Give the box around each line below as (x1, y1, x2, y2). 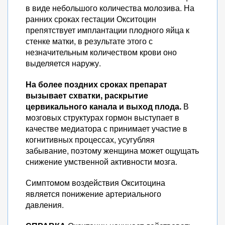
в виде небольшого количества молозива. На (26, 2, 194, 14)
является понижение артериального (26, 188, 161, 199)
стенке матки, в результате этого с (26, 35, 153, 47)
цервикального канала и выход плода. (26, 100, 181, 112)
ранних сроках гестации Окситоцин (26, 13, 156, 25)
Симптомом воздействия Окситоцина (26, 177, 165, 188)
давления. (26, 199, 64, 210)
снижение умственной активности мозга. (26, 156, 177, 167)
